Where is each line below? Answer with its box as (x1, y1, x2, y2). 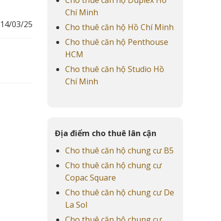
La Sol (65, 199, 87, 211)
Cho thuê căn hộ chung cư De (65, 187, 174, 198)
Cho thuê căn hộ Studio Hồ (65, 63, 164, 74)
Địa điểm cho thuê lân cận (55, 128, 156, 139)
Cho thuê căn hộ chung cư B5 (65, 145, 174, 156)
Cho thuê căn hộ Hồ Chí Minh (65, 21, 174, 33)
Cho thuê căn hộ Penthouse (65, 36, 168, 47)
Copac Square (65, 172, 116, 184)
